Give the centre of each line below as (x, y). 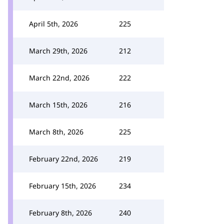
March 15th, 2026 (58, 105)
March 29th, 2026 (58, 51)
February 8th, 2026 (60, 213)
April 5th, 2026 (53, 24)
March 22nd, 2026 (59, 78)
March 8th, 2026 (56, 132)
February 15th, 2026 (62, 186)
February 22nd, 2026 (63, 159)
